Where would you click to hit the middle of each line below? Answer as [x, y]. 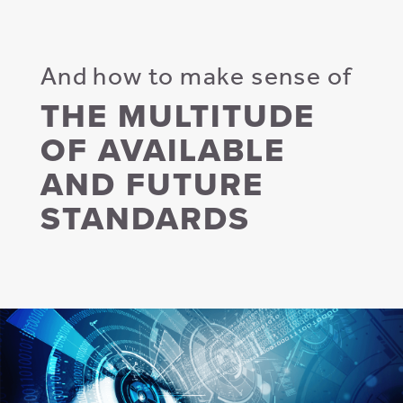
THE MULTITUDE [177, 116]
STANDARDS [145, 219]
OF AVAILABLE [162, 150]
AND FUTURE [152, 184]
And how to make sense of [196, 75]
